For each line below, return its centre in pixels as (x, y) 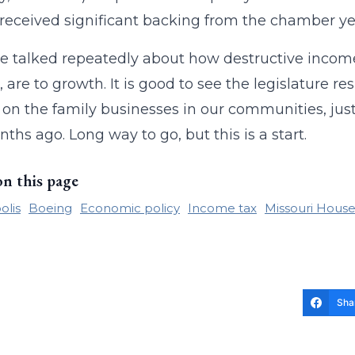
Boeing (50, 208)
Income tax (222, 208)
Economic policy (130, 208)
